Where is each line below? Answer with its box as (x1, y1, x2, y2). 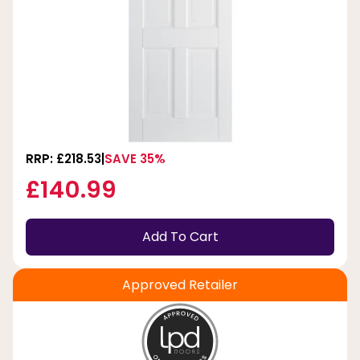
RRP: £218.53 (26, 149, 101, 167)
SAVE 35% (104, 149, 166, 167)
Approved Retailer (122, 275, 238, 294)
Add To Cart (141, 227, 219, 247)
